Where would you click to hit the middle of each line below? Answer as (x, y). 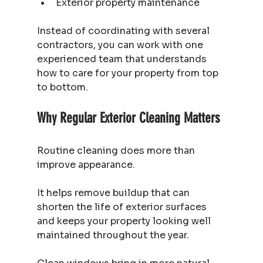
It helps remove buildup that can (114, 193)
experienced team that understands (123, 59)
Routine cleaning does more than (117, 150)
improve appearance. (86, 164)
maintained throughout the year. (113, 235)
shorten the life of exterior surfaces (123, 207)
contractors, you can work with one (121, 45)
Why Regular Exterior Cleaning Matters (128, 118)
